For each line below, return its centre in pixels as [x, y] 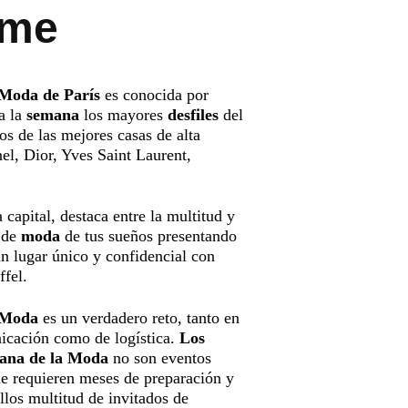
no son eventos [160, 357]
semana [53, 115]
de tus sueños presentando [148, 236]
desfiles [193, 115]
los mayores [123, 115]
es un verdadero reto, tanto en [139, 317]
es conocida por [154, 95]
